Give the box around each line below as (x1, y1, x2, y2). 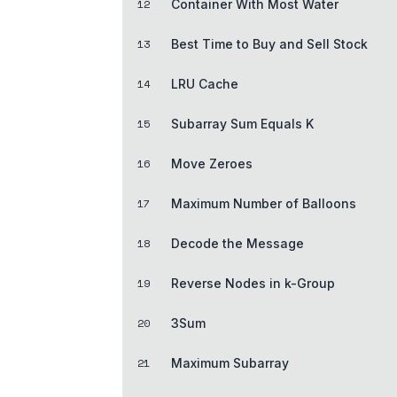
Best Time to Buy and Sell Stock (171, 35, 368, 51)
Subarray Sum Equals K (171, 115, 314, 131)
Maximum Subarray (171, 354, 289, 370)
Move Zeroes (171, 155, 253, 171)
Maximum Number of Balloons (171, 195, 356, 211)
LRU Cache (171, 75, 238, 91)
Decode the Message (171, 235, 304, 251)
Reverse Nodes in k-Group (171, 275, 335, 291)
